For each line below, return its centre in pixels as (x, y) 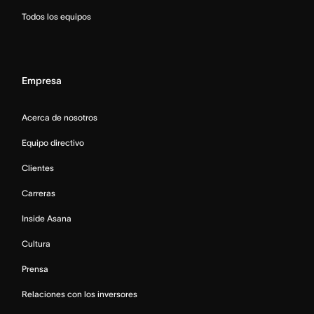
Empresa (42, 81)
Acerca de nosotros (60, 118)
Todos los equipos (56, 17)
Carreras (39, 193)
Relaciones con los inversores (80, 294)
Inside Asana (47, 219)
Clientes (38, 168)
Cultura (36, 244)
